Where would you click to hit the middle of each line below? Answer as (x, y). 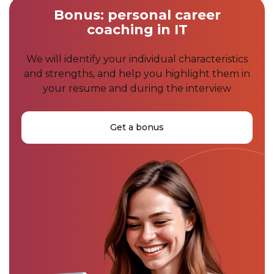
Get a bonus (137, 128)
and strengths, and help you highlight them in (137, 74)
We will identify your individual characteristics (137, 59)
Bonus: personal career (137, 15)
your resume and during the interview (137, 89)
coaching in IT (137, 30)
